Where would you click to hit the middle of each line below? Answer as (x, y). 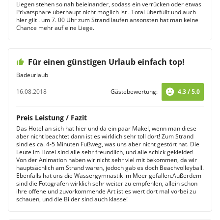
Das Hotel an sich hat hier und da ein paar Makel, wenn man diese (106, 128)
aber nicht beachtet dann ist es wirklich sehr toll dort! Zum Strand (105, 136)
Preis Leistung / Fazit (52, 118)
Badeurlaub (32, 75)
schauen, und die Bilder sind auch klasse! (72, 199)
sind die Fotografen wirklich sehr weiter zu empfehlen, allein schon (107, 183)
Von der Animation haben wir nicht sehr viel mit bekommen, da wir (107, 160)
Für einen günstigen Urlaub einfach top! (106, 62)
